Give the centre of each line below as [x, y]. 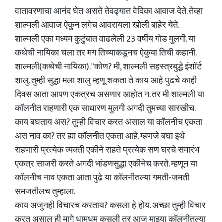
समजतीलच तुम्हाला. [45, 192]
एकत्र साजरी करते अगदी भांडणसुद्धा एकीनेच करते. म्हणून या [106, 164]
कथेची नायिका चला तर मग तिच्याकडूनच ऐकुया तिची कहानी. [106, 53]
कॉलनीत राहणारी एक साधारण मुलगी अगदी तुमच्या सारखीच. [105, 109]
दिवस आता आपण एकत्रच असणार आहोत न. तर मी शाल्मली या [110, 95]
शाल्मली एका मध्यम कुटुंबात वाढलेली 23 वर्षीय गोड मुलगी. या [105, 39]
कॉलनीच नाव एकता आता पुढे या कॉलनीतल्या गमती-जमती [102, 178]
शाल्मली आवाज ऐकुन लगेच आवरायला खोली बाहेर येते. [97, 25]
